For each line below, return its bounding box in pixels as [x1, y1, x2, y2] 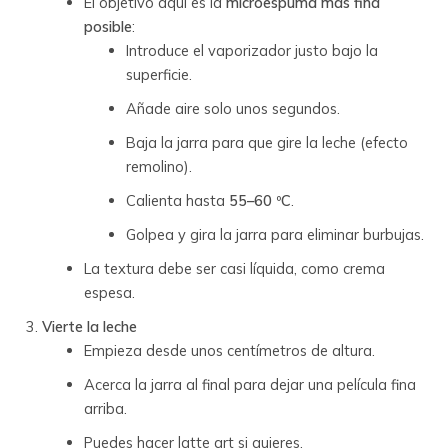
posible [84, 16, 133, 36]
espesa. [84, 282, 136, 302]
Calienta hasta [126, 190, 230, 210]
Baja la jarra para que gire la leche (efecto [126, 132, 409, 152]
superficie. [126, 64, 193, 84]
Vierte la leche [42, 316, 138, 336]
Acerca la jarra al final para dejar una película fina [84, 374, 417, 394]
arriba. [84, 398, 128, 418]
